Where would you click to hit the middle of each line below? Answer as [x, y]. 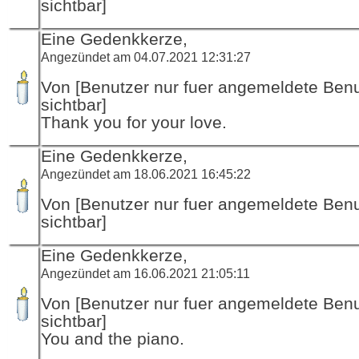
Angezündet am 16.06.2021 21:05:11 [145, 273]
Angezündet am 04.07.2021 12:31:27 [146, 56]
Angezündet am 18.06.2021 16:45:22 [146, 173]
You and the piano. [113, 339]
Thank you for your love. [134, 122]
